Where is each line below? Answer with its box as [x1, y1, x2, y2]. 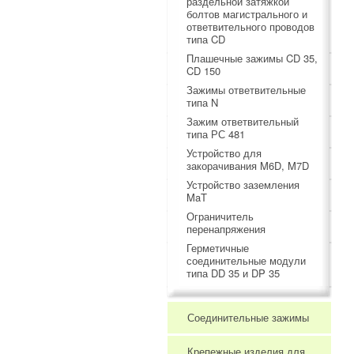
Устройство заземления [186, 177, 299, 192]
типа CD [186, 32, 225, 47]
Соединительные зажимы [187, 310, 309, 325]
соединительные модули [186, 253, 306, 268]
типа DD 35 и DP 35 [186, 265, 280, 281]
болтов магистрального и [186, 6, 307, 21]
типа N [186, 95, 218, 110]
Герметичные [186, 240, 249, 255]
